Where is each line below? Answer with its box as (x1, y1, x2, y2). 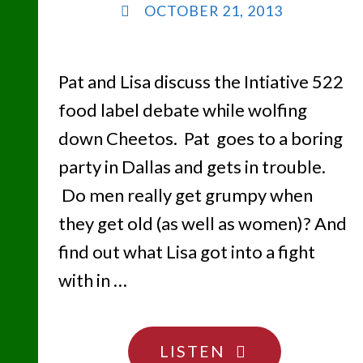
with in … (58, 269, 127, 292)
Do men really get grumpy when (58, 184, 313, 207)
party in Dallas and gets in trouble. (58, 156, 326, 178)
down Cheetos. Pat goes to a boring (58, 127, 343, 150)
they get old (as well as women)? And (58, 212, 347, 235)
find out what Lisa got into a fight (58, 241, 315, 263)
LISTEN (159, 340, 225, 361)
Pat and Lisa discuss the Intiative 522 (58, 70, 344, 93)
